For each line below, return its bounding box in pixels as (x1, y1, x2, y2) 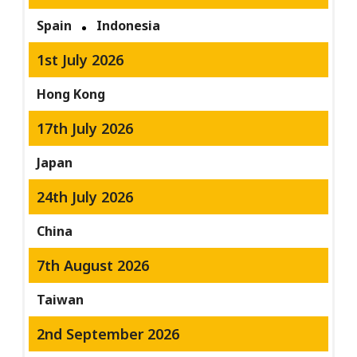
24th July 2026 (37, 187, 134, 207)
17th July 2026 (37, 119, 134, 139)
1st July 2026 (37, 50, 124, 70)
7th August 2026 (37, 256, 150, 276)
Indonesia (96, 17, 161, 35)
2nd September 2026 (37, 324, 180, 344)
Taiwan (37, 291, 84, 309)
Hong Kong (37, 85, 106, 104)
